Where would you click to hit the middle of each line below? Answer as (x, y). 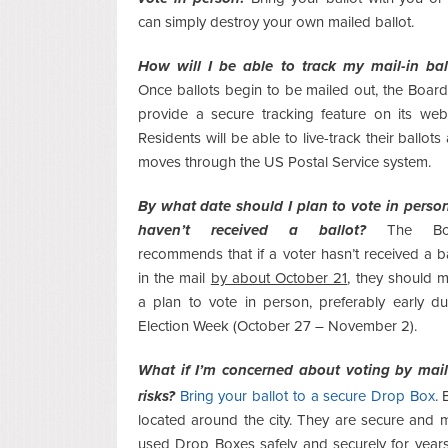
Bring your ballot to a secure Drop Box (307, 395)
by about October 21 (279, 277)
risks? (156, 395)
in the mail (172, 277)
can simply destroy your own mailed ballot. (276, 21)
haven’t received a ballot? (252, 229)
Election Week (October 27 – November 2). (277, 325)
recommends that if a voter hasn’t (248, 253)
